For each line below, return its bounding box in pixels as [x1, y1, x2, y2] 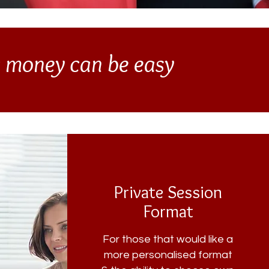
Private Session [114, 181, 222, 203]
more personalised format [103, 249, 232, 261]
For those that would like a [103, 234, 233, 245]
